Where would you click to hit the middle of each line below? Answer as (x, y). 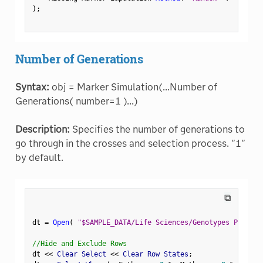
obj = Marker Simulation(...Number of (133, 87)
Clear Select (81, 254)
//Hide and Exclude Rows (79, 243)
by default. (39, 157)
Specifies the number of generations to (157, 129)
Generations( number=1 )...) (76, 101)
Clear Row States (153, 254)
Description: (42, 129)
